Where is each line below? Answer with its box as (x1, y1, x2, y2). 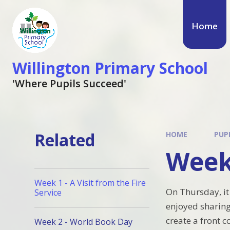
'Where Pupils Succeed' (12, 76, 126, 90)
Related (34, 129, 95, 151)
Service (34, 187, 62, 199)
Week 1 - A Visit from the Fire (34, 177, 146, 189)
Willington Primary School (12, 57, 208, 79)
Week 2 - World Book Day (34, 216, 133, 228)
